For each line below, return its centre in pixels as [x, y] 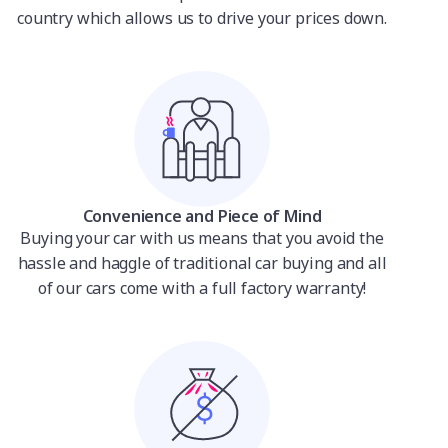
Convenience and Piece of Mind [202, 216]
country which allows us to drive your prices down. [202, 18]
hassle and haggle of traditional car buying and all [202, 263]
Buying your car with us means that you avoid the [202, 238]
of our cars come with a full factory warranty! [202, 288]
